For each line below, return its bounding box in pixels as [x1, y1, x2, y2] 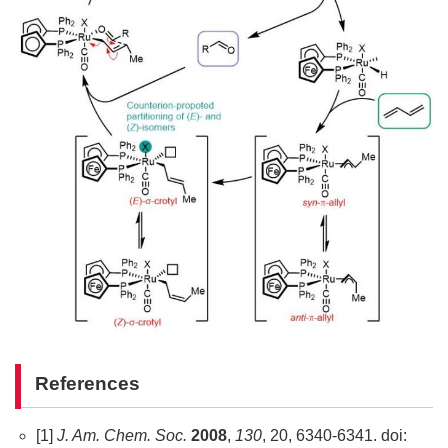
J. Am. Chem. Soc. [56, 427, 191, 445]
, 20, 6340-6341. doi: [261, 427, 407, 445]
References [35, 372, 141, 394]
